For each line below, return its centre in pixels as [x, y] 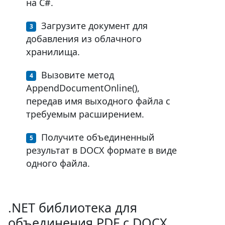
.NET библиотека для [73, 207]
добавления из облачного [84, 38]
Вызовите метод [78, 75]
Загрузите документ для [94, 25]
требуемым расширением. [85, 114]
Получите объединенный [98, 137]
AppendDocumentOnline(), [83, 88]
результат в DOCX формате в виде [101, 150]
